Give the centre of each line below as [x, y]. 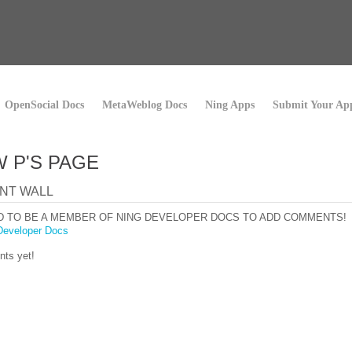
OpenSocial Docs [44, 105]
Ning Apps [230, 105]
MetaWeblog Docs [145, 105]
